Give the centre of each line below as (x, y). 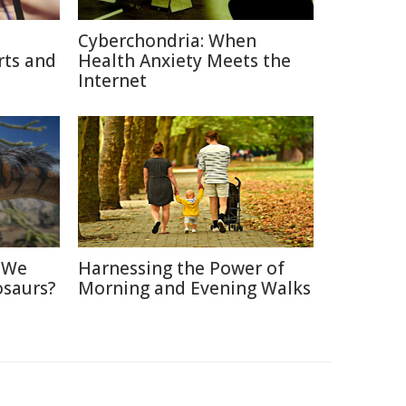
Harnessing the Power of (181, 268)
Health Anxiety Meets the (184, 61)
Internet (112, 81)
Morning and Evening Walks (194, 288)
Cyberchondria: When (167, 41)
